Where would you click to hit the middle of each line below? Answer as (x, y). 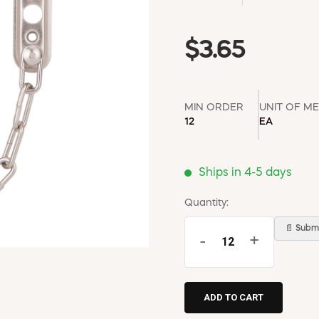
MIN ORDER (214, 107)
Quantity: (206, 203)
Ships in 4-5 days (245, 173)
